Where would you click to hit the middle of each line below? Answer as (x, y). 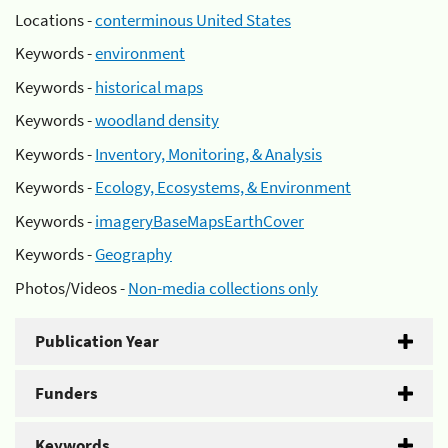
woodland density (157, 120)
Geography (133, 254)
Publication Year (97, 340)
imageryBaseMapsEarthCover (199, 220)
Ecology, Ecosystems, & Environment (223, 187)
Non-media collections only (223, 287)
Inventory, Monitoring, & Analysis (208, 153)
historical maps (149, 86)
